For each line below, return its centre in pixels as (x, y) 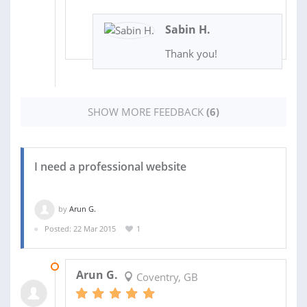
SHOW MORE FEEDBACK (147, 112)
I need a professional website (110, 167)
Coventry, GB (165, 277)
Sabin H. (187, 30)
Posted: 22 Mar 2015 (80, 229)
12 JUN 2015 (86, 266)
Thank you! (191, 54)
